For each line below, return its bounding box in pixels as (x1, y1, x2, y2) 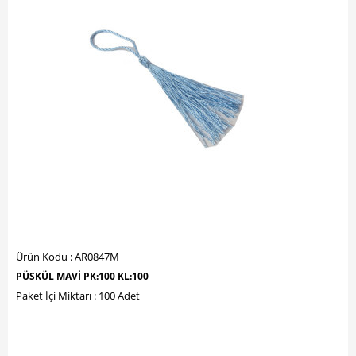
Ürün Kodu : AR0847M (16, 249, 119, 264)
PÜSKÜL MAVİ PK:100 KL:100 (16, 269, 149, 283)
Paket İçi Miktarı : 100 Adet (16, 288, 140, 303)
